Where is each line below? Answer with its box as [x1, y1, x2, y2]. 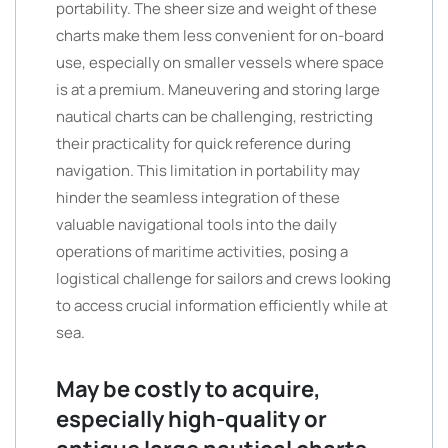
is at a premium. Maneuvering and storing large [56, 79, 380, 100]
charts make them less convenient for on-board [56, 25, 384, 46]
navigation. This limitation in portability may [56, 160, 360, 181]
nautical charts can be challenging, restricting [56, 106, 373, 127]
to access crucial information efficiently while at [56, 295, 388, 316]
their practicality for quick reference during [56, 133, 351, 154]
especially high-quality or [56, 404, 327, 434]
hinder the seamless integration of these [56, 187, 340, 208]
